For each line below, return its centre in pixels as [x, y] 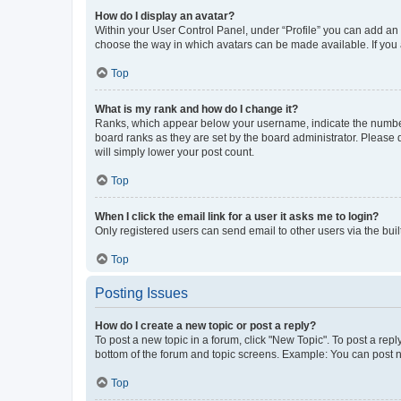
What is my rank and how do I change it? [196, 109]
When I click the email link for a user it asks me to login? [237, 216]
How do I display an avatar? [165, 16]
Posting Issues [141, 293]
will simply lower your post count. [175, 152]
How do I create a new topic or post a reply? [205, 325]
